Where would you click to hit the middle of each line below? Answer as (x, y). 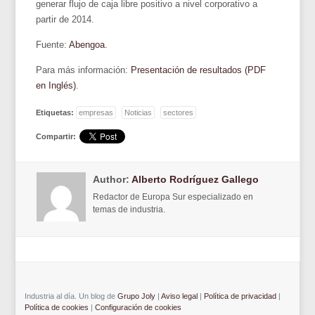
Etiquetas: (56, 112)
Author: (112, 179)
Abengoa (87, 44)
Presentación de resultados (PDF (199, 70)
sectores (179, 112)
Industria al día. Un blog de (71, 296)
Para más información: (84, 70)
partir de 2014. (65, 19)
